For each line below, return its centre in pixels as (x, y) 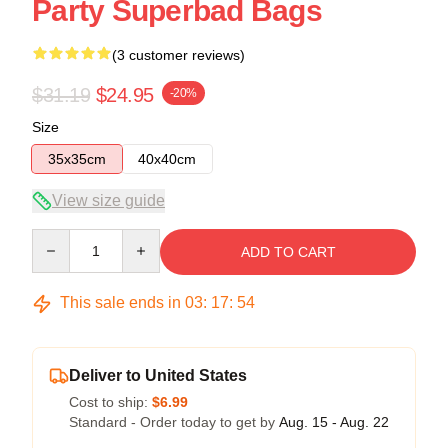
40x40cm (167, 159)
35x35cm (77, 159)
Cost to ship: (110, 402)
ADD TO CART (288, 252)
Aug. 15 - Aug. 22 (334, 422)
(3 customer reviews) (178, 55)
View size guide (108, 200)
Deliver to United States (158, 375)
